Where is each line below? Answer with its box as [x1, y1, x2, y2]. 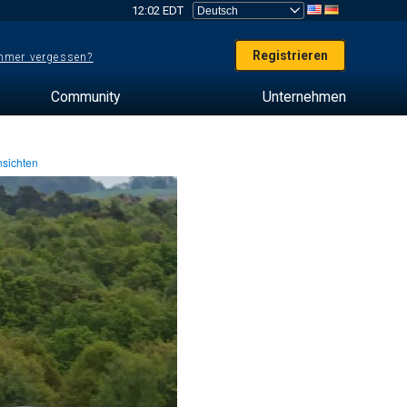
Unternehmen [262, 88, 346, 105]
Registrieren [253, 48, 329, 63]
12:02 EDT [131, 4, 184, 17]
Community [51, 88, 121, 105]
